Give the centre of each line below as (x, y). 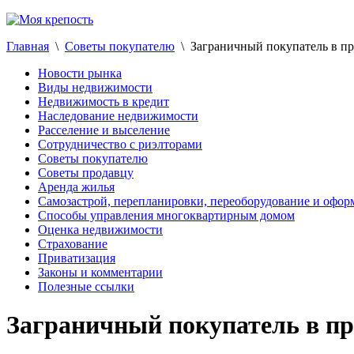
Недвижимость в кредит (104, 102)
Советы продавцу (86, 173)
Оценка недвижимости (100, 230)
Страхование (73, 244)
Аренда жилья (76, 187)
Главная (28, 46)
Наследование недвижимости (118, 116)
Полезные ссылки (86, 286)
